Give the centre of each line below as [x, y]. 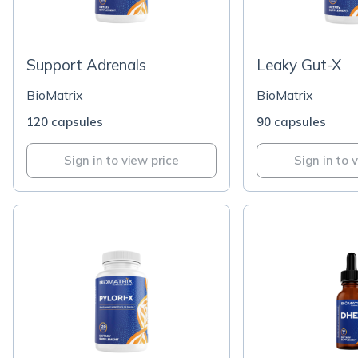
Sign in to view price [121, 160]
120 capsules [65, 122]
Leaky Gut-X [299, 65]
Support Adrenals [86, 65]
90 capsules [291, 122]
